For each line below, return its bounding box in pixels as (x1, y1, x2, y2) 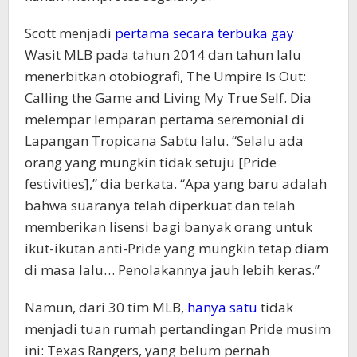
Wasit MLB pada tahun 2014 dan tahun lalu (25, 45, 301, 64)
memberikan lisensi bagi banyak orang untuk (25, 217, 312, 236)
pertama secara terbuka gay (115, 23, 294, 42)
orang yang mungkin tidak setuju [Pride (25, 152, 277, 171)
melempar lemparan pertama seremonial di (25, 109, 304, 128)
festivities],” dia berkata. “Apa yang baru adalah (25, 174, 327, 193)
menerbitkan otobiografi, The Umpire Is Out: (25, 66, 306, 85)
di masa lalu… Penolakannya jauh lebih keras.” (25, 260, 320, 279)
